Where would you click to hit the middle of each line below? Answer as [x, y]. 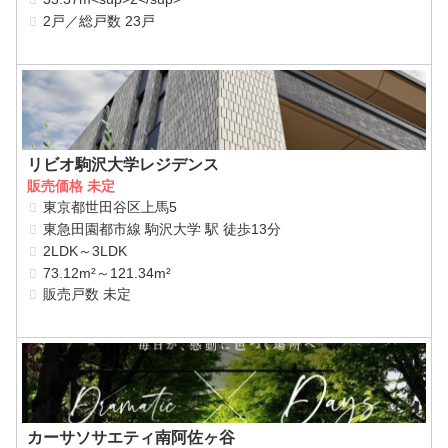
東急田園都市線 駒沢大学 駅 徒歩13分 [162, 229]
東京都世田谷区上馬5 [110, 207]
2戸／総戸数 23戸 [99, 20]
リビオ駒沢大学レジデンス [123, 164]
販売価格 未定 [71, 186]
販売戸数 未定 [87, 294]
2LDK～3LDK [85, 250]
